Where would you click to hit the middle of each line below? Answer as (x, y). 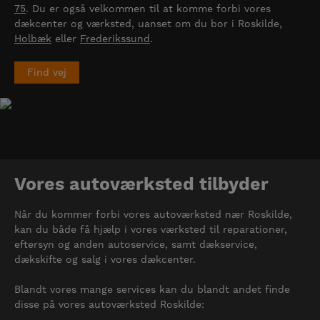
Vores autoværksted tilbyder (141, 185)
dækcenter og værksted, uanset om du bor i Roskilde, (148, 23)
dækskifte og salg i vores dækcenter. (105, 259)
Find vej (46, 72)
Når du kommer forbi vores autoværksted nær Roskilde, (153, 214)
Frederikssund (115, 38)
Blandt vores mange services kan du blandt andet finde (152, 289)
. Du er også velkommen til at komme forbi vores (148, 8)
